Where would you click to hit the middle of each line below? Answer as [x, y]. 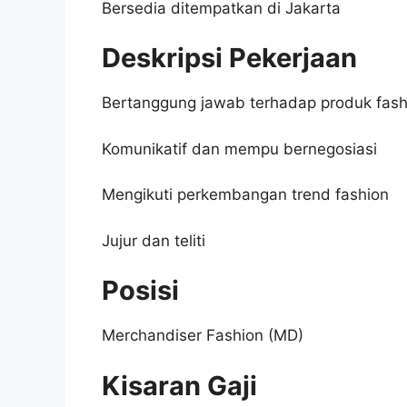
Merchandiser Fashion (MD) [203, 336]
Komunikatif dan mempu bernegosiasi [239, 149]
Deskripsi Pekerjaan [233, 58]
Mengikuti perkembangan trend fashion [245, 195]
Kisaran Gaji [179, 385]
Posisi [140, 291]
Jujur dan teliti [154, 240]
